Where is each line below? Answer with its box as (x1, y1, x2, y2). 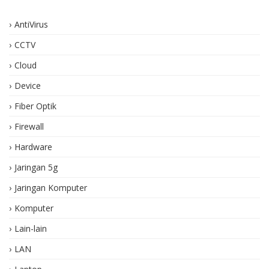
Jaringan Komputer (14, 181, 87, 193)
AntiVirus (14, 18, 48, 30)
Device (14, 79, 41, 91)
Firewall (14, 120, 44, 132)
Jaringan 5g (14, 161, 58, 173)
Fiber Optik (14, 100, 56, 112)
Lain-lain (14, 222, 47, 234)
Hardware (14, 141, 52, 153)
